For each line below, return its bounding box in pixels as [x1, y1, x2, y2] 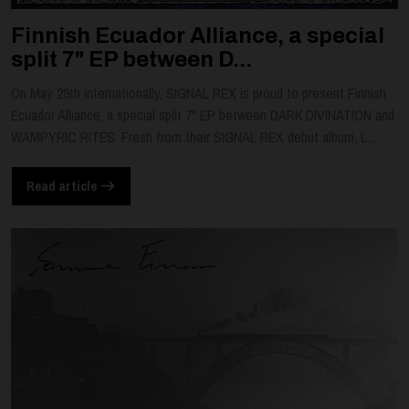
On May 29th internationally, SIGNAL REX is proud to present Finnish [11, 83, 386, 104]
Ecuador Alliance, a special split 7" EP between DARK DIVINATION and [11, 105, 394, 126]
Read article [26, 177, 100, 195]
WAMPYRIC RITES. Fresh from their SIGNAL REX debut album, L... [11, 127, 375, 148]
